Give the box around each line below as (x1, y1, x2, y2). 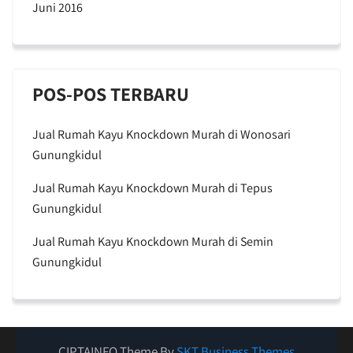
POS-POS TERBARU (32, 81, 189, 106)
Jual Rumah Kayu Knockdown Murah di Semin (32, 233, 273, 250)
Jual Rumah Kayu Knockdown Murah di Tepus (32, 180, 273, 196)
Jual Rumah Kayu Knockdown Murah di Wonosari (32, 126, 291, 143)
